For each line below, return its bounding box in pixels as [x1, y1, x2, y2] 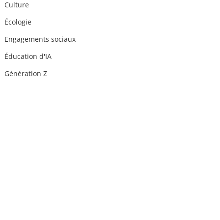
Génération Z [4, 69, 48, 78]
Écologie [4, 18, 32, 27]
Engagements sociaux [4, 35, 76, 44]
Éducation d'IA [4, 52, 52, 61]
